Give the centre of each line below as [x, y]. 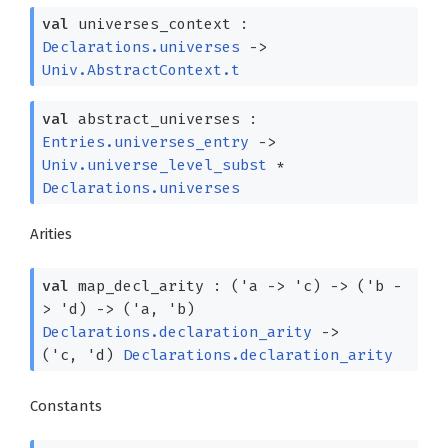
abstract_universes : [163, 118]
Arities [51, 234]
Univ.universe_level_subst [154, 164]
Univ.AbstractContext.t [140, 70]
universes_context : [158, 24]
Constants [66, 406]
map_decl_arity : [149, 285]
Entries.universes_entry [145, 141]
